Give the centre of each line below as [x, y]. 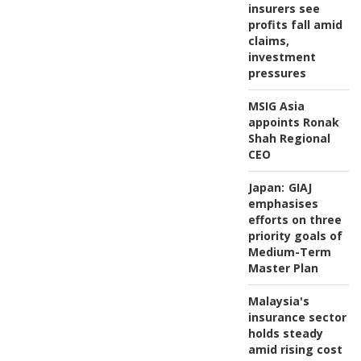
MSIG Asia [276, 106]
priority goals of [295, 235]
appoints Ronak [293, 122]
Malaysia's [278, 301]
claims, [268, 40]
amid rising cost [295, 349]
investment [282, 56]
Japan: [266, 187]
